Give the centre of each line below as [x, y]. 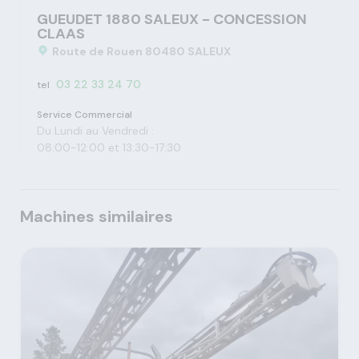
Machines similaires [97, 216]
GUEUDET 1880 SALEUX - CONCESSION [172, 19]
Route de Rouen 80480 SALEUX [141, 51]
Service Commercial [85, 114]
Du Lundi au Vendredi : [95, 130]
